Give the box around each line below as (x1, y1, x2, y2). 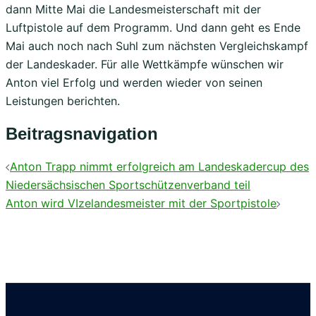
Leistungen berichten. (6, 93, 120, 108)
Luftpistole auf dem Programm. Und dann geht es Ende (6, 20, 300, 35)
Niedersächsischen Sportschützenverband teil (6, 178, 250, 193)
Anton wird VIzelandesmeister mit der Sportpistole (6, 196, 276, 211)
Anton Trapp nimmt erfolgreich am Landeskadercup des (10, 159, 309, 174)
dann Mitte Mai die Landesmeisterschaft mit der (6, 1, 261, 16)
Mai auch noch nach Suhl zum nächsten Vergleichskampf (6, 38, 308, 53)
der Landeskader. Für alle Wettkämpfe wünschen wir (6, 56, 284, 71)
